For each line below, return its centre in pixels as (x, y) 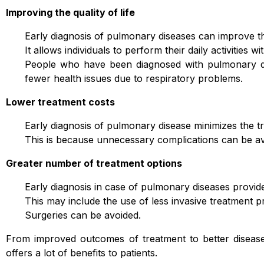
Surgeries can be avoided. (83, 215)
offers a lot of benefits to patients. (82, 253)
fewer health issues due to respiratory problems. (134, 78)
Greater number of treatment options (94, 163)
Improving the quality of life (70, 12)
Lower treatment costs (60, 102)
